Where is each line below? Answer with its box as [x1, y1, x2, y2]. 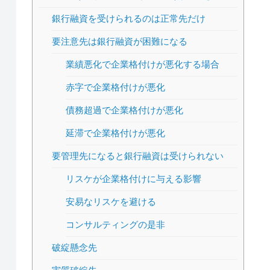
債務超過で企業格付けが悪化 [66, 105, 184, 115]
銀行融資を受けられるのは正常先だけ [52, 13, 206, 24]
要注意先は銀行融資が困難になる [52, 36, 188, 46]
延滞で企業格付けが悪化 [66, 128, 166, 138]
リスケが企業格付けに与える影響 [66, 174, 202, 184]
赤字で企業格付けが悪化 [66, 82, 166, 92]
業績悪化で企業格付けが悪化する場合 [66, 59, 220, 69]
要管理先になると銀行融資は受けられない [52, 151, 224, 161]
